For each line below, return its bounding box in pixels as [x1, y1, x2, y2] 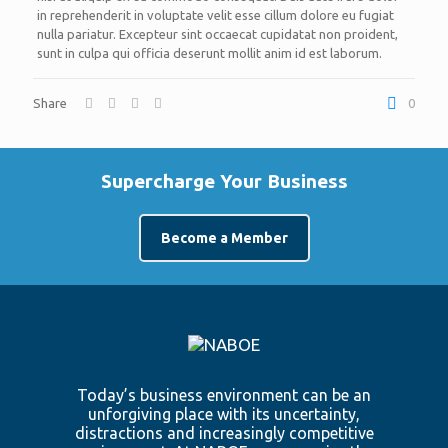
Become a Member [160, 230, 288, 246]
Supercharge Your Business [100, 170, 348, 192]
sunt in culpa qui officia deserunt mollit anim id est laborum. [36, 46, 382, 60]
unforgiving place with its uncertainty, [88, 405, 360, 423]
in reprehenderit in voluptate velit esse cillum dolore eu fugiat [36, 8, 394, 22]
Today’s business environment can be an [77, 386, 371, 404]
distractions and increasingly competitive [74, 424, 374, 442]
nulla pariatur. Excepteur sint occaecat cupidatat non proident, [36, 27, 398, 41]
